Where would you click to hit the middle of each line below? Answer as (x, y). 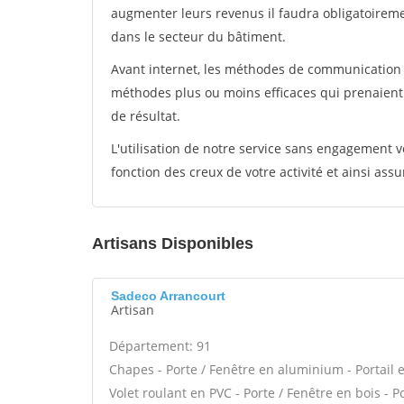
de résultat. (146, 116)
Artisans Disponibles (173, 243)
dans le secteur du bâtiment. (198, 37)
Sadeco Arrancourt (168, 296)
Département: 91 (160, 346)
